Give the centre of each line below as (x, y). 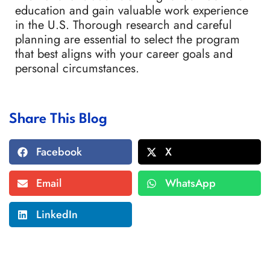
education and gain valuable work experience (132, 11)
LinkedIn (57, 215)
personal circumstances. (77, 69)
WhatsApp (190, 184)
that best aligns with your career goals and (124, 54)
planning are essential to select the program (127, 40)
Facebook (59, 152)
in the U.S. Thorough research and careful (124, 25)
